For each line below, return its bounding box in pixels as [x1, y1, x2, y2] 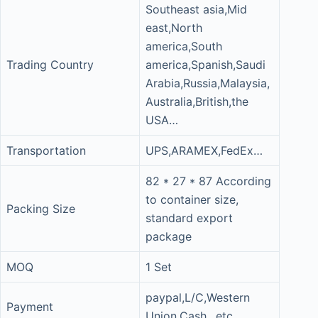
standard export [146, 211, 233, 225]
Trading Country [6, 57, 94, 72]
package [146, 229, 192, 243]
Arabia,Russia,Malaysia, [146, 76, 270, 90]
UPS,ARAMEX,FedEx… [146, 143, 263, 158]
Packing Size [6, 202, 75, 216]
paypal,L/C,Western [146, 290, 250, 305]
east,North [146, 21, 202, 35]
